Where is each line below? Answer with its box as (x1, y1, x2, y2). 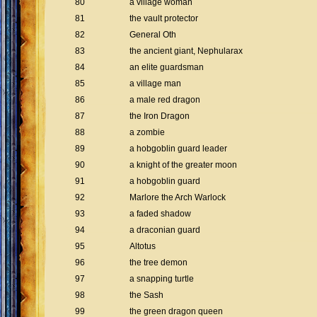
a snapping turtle (129, 274, 194, 284)
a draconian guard (129, 225, 200, 235)
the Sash (129, 290, 163, 300)
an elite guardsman (129, 62, 204, 72)
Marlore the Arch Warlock (129, 192, 226, 202)
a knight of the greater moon (129, 160, 237, 170)
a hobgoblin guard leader (129, 144, 227, 154)
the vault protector (129, 13, 198, 23)
